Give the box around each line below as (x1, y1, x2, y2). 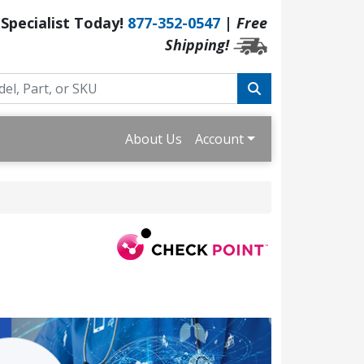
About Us (125, 130, 183, 148)
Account (195, 130, 245, 148)
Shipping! (165, 35, 229, 54)
